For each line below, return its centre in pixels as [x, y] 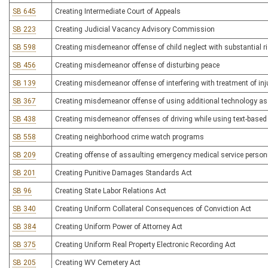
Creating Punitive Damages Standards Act [124, 173]
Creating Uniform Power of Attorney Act [119, 227]
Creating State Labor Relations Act [111, 191]
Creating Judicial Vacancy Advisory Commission [135, 29]
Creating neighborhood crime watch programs [130, 137]
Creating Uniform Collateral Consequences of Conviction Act [153, 209]
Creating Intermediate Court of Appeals [118, 11]
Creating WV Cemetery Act [98, 263]
